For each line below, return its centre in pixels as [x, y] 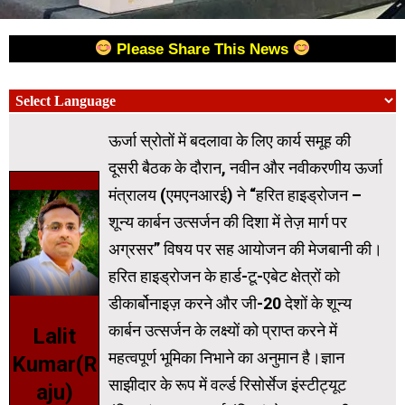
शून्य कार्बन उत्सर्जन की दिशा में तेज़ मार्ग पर [228, 221]
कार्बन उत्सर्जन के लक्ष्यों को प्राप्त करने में [223, 330]
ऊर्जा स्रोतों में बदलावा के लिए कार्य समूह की [230, 140]
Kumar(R [54, 364]
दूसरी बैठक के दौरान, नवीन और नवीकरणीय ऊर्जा [245, 167]
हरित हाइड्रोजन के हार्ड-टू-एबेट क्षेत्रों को [224, 276]
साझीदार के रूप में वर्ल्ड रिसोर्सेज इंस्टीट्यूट [227, 384]
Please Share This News [205, 49]
